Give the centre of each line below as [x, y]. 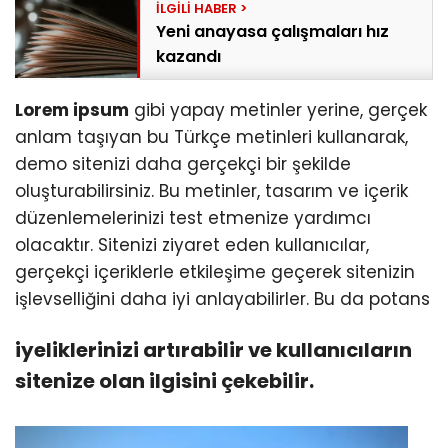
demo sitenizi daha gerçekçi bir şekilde [183, 164]
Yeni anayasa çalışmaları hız [273, 32]
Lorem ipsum [72, 110]
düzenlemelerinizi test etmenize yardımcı [193, 218]
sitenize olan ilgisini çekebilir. [164, 381]
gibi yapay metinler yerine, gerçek [278, 110]
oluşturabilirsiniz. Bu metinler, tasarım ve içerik [211, 191]
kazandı [189, 57]
